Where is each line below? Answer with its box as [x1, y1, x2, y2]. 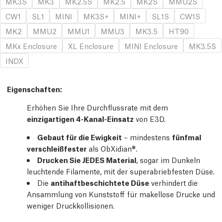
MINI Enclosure [124, 41, 178, 51]
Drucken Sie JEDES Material [37, 155, 136, 165]
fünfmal [172, 132, 201, 142]
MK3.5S [189, 41, 216, 51]
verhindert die [149, 177, 198, 187]
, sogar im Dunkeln [136, 155, 200, 165]
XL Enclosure [68, 41, 113, 51]
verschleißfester [27, 143, 87, 153]
